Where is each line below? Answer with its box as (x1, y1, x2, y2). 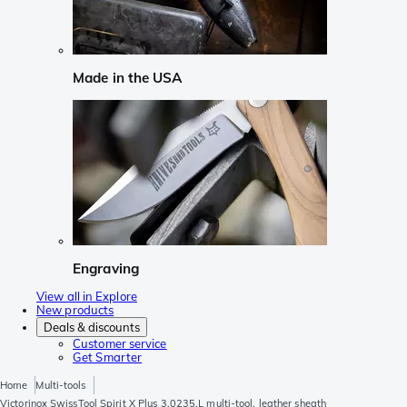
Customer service (73, 336, 167, 352)
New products (36, 303, 114, 318)
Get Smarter (73, 350, 143, 365)
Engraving (73, 259, 139, 277)
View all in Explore (36, 289, 137, 304)
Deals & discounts (44, 320, 140, 335)
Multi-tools (35, 379, 86, 392)
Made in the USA (73, 69, 183, 87)
